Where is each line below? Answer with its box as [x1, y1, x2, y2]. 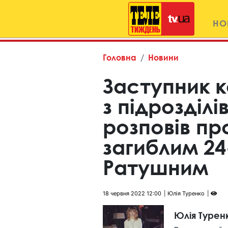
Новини [148, 52, 179, 62]
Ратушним [103, 155, 208, 179]
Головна [103, 52, 136, 62]
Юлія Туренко [167, 190, 205, 197]
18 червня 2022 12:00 [103, 190, 161, 197]
